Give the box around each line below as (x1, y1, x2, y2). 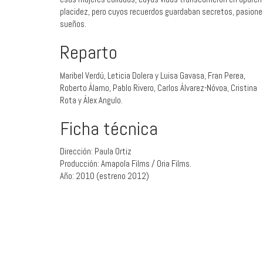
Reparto (60, 41, 117, 65)
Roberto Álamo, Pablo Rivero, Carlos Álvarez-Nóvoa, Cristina (60, 82, 257, 93)
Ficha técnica (60, 116, 158, 140)
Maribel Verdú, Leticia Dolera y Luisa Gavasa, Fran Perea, (60, 69, 245, 81)
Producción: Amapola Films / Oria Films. (60, 158, 191, 170)
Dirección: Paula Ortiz (60, 146, 131, 157)
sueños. (60, 18, 86, 30)
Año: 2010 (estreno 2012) (60, 170, 149, 182)
